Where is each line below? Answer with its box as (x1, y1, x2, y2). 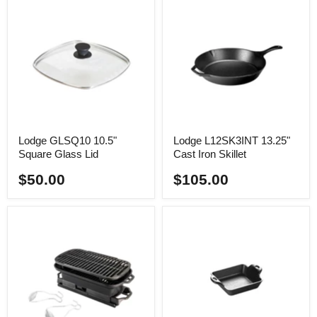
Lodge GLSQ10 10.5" (18, 134, 117, 146)
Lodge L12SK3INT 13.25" (173, 134, 290, 146)
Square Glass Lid (18, 147, 98, 160)
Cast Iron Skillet (173, 147, 246, 160)
